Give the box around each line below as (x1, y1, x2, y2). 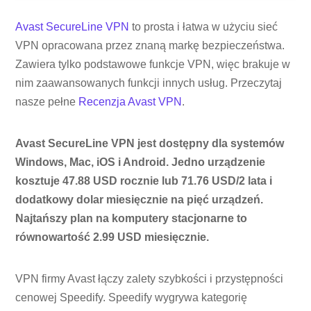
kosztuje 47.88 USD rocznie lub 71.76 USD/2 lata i (15, 175, 273, 187)
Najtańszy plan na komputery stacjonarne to (15, 212, 248, 225)
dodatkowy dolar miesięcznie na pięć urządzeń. (15, 194, 264, 206)
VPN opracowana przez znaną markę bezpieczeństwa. (15, 40, 285, 52)
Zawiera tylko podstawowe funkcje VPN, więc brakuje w (15, 58, 291, 71)
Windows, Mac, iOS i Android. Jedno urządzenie (15, 156, 266, 169)
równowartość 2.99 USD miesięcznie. (15, 231, 210, 244)
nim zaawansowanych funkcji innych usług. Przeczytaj (15, 77, 283, 90)
